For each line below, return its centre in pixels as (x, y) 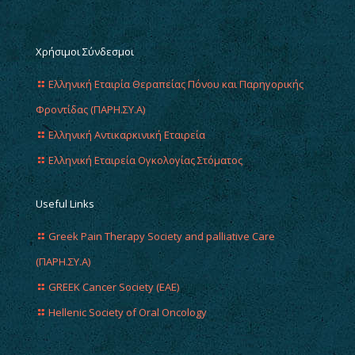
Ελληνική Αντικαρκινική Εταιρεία (127, 134)
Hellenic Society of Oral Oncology (128, 312)
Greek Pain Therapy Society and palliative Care (162, 236)
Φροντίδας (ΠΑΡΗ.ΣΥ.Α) (90, 109)
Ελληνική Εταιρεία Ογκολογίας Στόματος (145, 160)
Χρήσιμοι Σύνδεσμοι (85, 51)
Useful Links (65, 203)
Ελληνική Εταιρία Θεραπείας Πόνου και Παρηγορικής (176, 84)
